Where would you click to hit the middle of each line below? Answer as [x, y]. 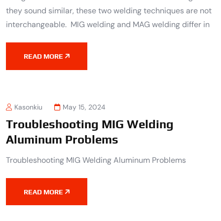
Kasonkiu [28, 107]
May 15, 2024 [84, 107]
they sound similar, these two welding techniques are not [109, 11]
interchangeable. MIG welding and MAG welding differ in [108, 25]
